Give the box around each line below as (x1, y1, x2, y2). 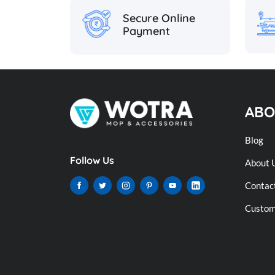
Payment (123, 24, 171, 39)
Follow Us (70, 153, 114, 166)
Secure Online (123, 11, 196, 26)
